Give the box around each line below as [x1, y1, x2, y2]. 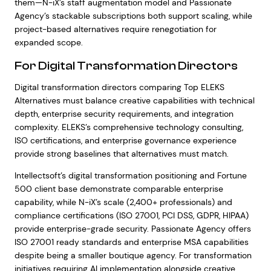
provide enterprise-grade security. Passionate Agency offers [14, 223, 251, 234]
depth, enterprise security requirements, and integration [14, 108, 233, 119]
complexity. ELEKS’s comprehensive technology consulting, [14, 122, 243, 132]
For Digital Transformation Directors [14, 59, 238, 73]
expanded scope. [14, 37, 83, 48]
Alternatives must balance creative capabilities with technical [14, 95, 255, 106]
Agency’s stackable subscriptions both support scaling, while [14, 10, 252, 21]
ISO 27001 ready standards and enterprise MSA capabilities [14, 237, 249, 247]
